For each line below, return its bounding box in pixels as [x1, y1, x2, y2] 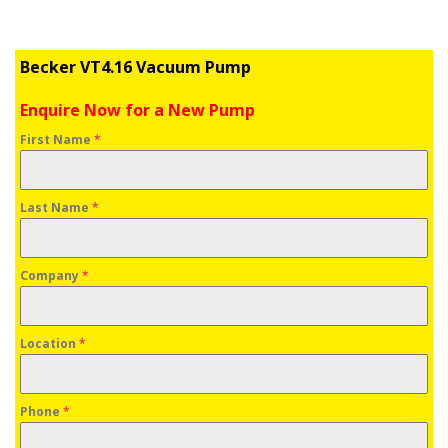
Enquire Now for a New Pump [20, 98, 255, 121]
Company [20, 266, 82, 284]
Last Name [20, 198, 92, 216]
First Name [20, 130, 94, 148]
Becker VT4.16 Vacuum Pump [20, 56, 251, 79]
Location [20, 334, 79, 352]
